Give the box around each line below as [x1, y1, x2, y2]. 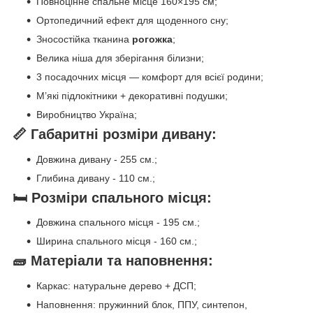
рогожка [132, 34, 173, 45]
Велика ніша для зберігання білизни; [36, 52, 204, 64]
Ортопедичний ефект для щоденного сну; [36, 15, 228, 27]
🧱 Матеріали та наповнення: [13, 253, 213, 269]
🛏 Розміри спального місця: [13, 189, 212, 205]
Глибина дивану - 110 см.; [36, 172, 155, 184]
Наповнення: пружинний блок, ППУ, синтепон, [36, 299, 247, 311]
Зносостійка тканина [36, 34, 132, 45]
